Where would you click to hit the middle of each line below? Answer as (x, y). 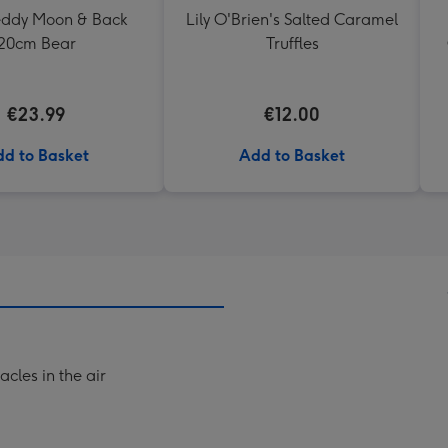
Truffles (292, 43)
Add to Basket (292, 155)
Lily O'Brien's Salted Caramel (292, 19)
